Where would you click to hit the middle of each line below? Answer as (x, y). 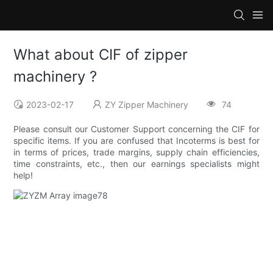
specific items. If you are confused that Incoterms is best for (136, 141)
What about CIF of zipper (101, 55)
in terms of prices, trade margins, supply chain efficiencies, (136, 152)
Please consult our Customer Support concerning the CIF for (136, 129)
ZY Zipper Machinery (147, 105)
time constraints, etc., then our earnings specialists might (136, 164)
